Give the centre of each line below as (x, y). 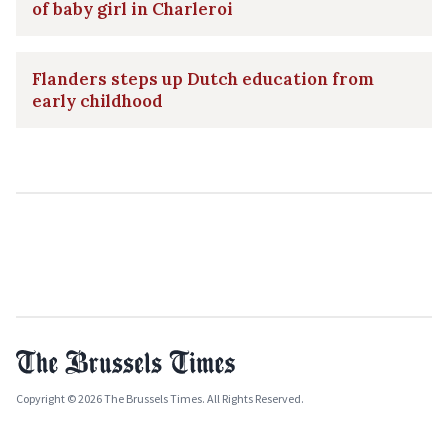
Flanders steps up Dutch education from (203, 78)
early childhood (97, 100)
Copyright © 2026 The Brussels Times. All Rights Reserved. (160, 398)
